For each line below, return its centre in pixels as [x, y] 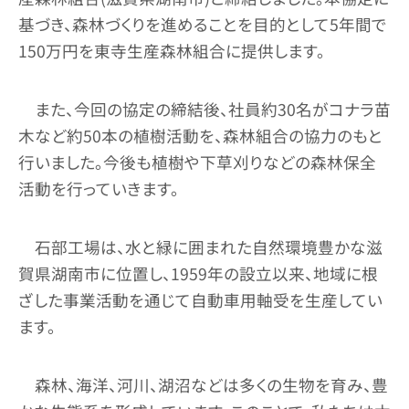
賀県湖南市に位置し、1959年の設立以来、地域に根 [198, 274]
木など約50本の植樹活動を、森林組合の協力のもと [200, 135]
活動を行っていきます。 [99, 188]
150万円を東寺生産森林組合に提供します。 [172, 50]
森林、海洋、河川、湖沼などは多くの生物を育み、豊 [211, 385]
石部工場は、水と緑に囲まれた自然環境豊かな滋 [208, 247]
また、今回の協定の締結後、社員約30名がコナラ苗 [212, 109]
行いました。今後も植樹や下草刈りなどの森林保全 [197, 162]
